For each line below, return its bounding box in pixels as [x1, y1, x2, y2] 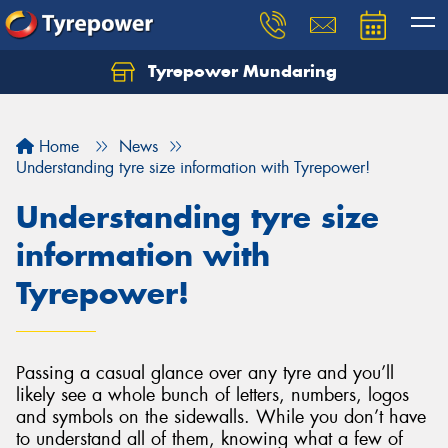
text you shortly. [32, 94, 159, 116]
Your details [192, 144, 256, 159]
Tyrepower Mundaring [143, 60, 337, 82]
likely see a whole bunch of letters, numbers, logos [16, 383, 409, 407]
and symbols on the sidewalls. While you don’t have [16, 405, 426, 429]
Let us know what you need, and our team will [32, 72, 388, 94]
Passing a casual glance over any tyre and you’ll [16, 361, 394, 385]
